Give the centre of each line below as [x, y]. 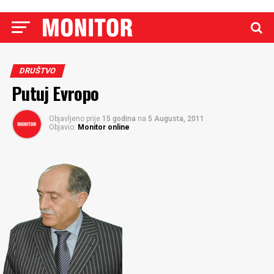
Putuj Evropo [55, 93]
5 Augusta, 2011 [176, 119]
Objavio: [62, 127]
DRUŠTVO [37, 71]
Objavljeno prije [74, 119]
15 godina [120, 119]
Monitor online [103, 127]
